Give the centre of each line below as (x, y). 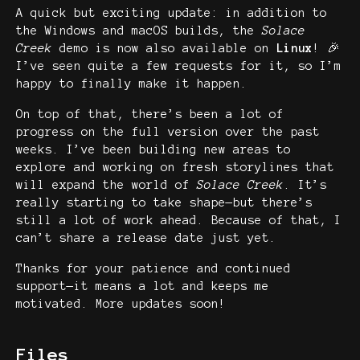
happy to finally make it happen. (132, 84)
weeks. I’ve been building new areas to (153, 150)
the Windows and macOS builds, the (139, 31)
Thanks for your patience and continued (153, 269)
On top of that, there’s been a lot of (150, 115)
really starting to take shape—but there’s (164, 203)
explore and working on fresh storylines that (175, 168)
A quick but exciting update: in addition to (172, 13)
